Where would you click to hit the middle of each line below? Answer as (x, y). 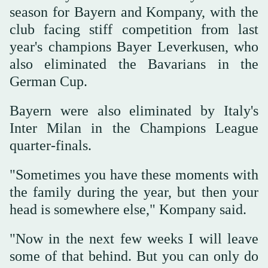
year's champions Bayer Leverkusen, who (134, 47)
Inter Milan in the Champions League (134, 128)
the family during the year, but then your (134, 192)
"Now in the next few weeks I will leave (134, 239)
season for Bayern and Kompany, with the (134, 12)
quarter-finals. (51, 146)
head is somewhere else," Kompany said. (128, 210)
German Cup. (48, 82)
